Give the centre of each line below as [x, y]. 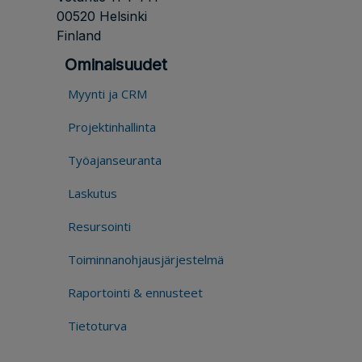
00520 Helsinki [102, 17]
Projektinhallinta [112, 127]
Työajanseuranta [115, 160]
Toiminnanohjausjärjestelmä [146, 260]
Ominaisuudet [116, 65]
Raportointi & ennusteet [135, 293]
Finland [79, 36]
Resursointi [99, 227]
